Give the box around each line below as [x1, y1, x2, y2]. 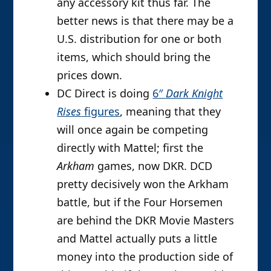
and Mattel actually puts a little [57, 231, 218, 246]
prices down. [57, 68, 123, 83]
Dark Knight [166, 86, 223, 101]
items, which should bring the [57, 50, 211, 65]
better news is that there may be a [57, 13, 234, 28]
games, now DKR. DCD [94, 158, 213, 174]
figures [81, 104, 120, 119]
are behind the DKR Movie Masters [57, 213, 235, 228]
